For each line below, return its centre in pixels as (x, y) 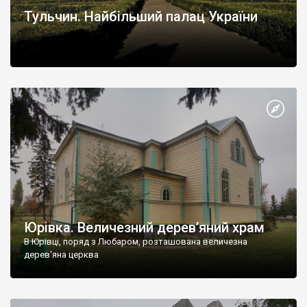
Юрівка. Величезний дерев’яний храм (144, 228)
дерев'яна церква (61, 255)
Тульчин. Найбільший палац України (141, 16)
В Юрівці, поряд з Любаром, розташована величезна (136, 242)
